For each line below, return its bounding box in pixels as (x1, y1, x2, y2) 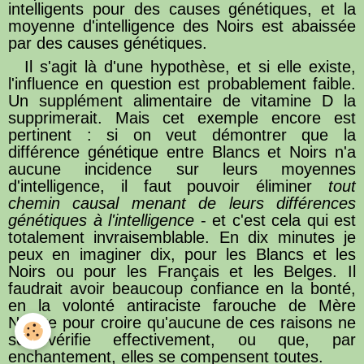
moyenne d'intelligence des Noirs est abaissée (8, 16, 356, 35)
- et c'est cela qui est (194, 210, 356, 229)
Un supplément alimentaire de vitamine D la (8, 91, 356, 110)
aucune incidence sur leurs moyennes (8, 159, 356, 178)
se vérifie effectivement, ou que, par (8, 330, 356, 349)
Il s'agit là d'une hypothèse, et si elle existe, (24, 57, 356, 76)
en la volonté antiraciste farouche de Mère (8, 296, 356, 314)
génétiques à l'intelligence (8, 210, 194, 229)
